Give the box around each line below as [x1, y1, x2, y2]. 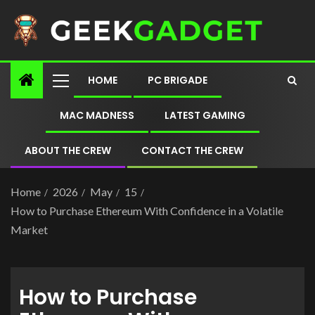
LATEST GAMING [165, 108, 245, 122]
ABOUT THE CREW [25, 143, 111, 157]
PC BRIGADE [148, 72, 207, 87]
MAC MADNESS [60, 108, 134, 122]
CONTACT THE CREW [141, 143, 243, 157]
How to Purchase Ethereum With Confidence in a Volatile [11, 203, 283, 217]
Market [11, 222, 48, 236]
